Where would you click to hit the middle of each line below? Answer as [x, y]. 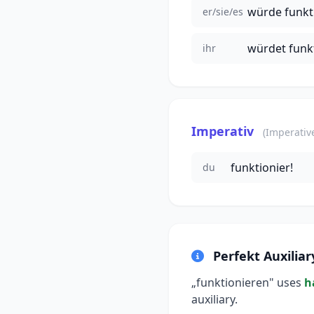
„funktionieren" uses [248, 282]
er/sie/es [223, 11]
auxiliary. [214, 299]
